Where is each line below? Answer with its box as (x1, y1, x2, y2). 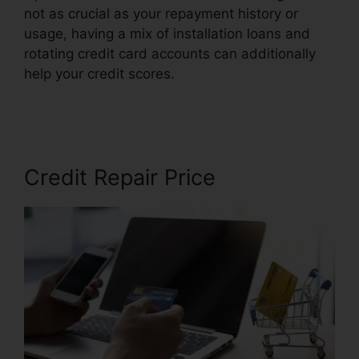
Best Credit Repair (175, 65, 292, 82)
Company (24, 85, 85, 102)
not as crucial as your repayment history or (24, 5, 298, 22)
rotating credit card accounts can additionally (24, 45, 316, 62)
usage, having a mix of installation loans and (24, 25, 310, 42)
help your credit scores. (24, 65, 175, 82)
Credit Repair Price (24, 163, 216, 191)
